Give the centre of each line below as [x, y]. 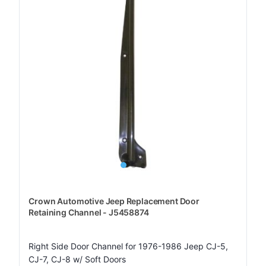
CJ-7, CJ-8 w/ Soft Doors [77, 259]
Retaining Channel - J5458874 [89, 212]
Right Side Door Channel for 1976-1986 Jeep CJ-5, [129, 246]
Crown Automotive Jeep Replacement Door [114, 201]
